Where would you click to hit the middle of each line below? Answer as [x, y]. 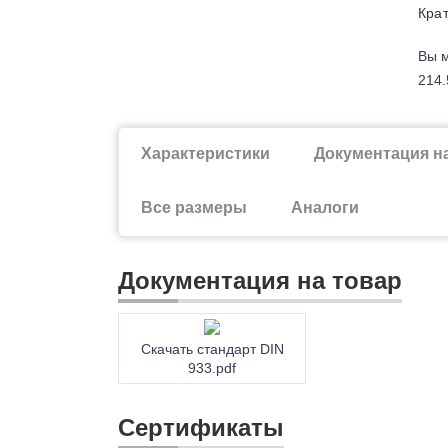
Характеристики [205, 153]
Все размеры [194, 207]
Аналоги [325, 207]
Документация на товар [260, 280]
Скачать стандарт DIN [212, 348]
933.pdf [212, 367]
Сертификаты [201, 427]
